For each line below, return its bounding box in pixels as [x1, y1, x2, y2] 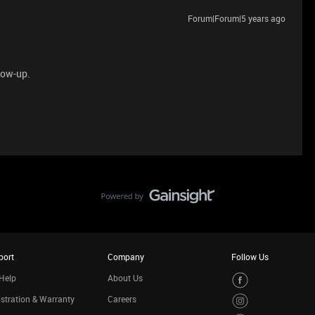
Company [107, 251, 144, 262]
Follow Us [231, 251, 269, 262]
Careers [107, 293, 136, 304]
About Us [107, 272, 143, 283]
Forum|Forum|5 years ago [188, 13, 285, 24]
